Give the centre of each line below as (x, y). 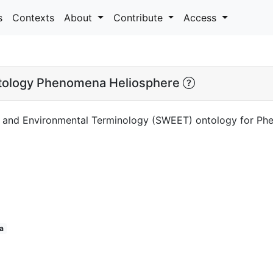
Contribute (139, 17)
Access (202, 17)
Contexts (33, 17)
